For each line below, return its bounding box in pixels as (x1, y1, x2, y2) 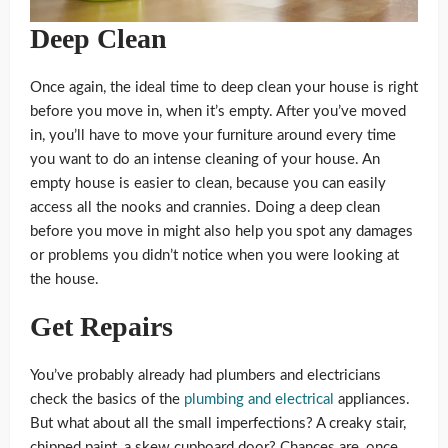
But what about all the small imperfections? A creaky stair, (30, 416, 406, 432)
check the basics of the (30, 392, 184, 408)
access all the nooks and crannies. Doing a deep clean (30, 200, 380, 216)
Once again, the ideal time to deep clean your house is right (30, 80, 418, 96)
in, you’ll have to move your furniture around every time (30, 128, 396, 144)
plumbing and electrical (184, 392, 334, 408)
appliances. (334, 392, 410, 408)
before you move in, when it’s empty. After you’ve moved (30, 104, 406, 120)
